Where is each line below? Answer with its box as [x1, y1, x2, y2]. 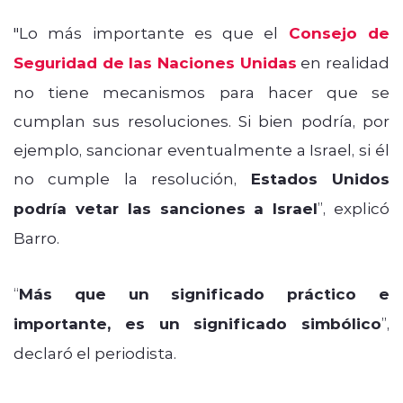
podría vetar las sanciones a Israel [13, 197, 318, 219]
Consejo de [288, 22, 390, 43]
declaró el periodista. [13, 342, 176, 363]
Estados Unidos [250, 167, 390, 189]
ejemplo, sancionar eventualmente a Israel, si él [13, 139, 390, 159]
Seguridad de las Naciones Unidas [13, 51, 297, 73]
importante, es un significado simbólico [13, 312, 381, 334]
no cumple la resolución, [13, 167, 251, 188]
